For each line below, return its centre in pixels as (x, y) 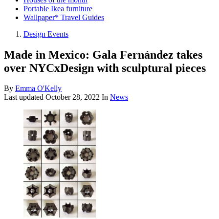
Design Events (46, 34)
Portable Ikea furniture (58, 8)
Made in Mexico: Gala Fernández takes (103, 55)
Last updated (25, 97)
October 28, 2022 (73, 97)
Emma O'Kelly (38, 88)
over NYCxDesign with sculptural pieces (105, 68)
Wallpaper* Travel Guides (64, 17)
